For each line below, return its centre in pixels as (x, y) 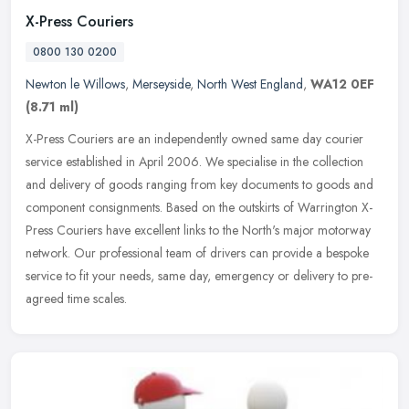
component (55, 207)
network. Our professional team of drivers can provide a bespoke (197, 252)
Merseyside (161, 84)
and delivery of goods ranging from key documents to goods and (199, 184)
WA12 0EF (342, 84)
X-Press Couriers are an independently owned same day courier (194, 138)
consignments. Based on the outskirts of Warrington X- (231, 207)
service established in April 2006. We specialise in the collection (194, 161)
